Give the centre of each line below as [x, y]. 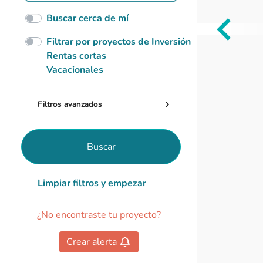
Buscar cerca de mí [87, 18]
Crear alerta [91, 242]
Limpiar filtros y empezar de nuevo [112, 183]
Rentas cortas [76, 56]
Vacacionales [75, 70]
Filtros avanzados [70, 104]
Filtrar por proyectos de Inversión [119, 42]
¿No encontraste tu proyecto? [99, 215]
